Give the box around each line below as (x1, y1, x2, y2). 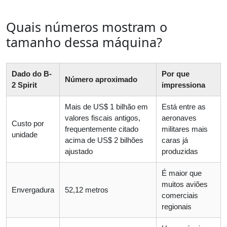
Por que (162, 69, 190, 79)
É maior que (162, 169, 202, 178)
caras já (162, 136, 188, 145)
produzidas (162, 147, 198, 156)
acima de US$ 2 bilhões (65, 136, 143, 145)
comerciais (162, 191, 198, 200)
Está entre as (162, 102, 206, 111)
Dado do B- (12, 69, 52, 79)
